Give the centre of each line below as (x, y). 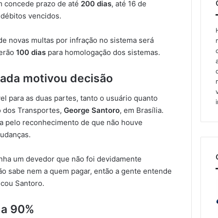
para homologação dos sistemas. (103, 53)
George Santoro (92, 110)
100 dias (31, 53)
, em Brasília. (142, 110)
